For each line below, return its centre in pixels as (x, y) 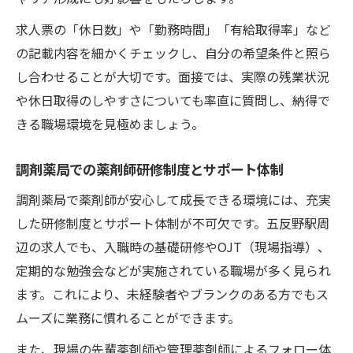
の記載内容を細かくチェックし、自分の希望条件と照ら (173, 52)
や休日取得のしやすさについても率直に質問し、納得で (173, 100)
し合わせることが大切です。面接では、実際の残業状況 (173, 76)
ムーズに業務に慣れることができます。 (128, 317)
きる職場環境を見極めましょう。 (110, 123)
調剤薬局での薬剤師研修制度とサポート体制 (150, 169)
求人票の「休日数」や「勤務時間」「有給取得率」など (173, 29)
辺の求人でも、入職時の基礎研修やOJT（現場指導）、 (173, 246)
